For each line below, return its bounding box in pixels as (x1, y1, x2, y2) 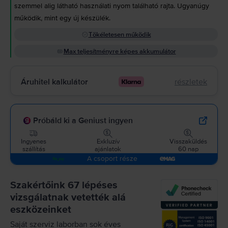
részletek (175, 76, 207, 87)
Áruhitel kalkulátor (21, 76, 88, 87)
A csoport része (87, 154, 137, 163)
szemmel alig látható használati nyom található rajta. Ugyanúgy (14, 2, 209, 10)
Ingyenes (21, 137, 46, 146)
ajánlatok (95, 145, 121, 154)
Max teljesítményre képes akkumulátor (63, 47, 176, 55)
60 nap (178, 145, 198, 154)
